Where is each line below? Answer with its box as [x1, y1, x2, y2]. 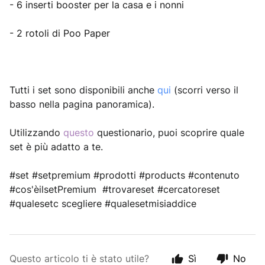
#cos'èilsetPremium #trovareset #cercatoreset [9, 183, 220, 195]
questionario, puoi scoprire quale [97, 127, 244, 138]
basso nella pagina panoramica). [9, 98, 154, 110]
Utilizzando [9, 127, 63, 138]
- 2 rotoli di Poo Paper [9, 27, 110, 39]
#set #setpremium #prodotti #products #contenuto [9, 169, 240, 181]
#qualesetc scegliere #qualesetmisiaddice [9, 198, 196, 209]
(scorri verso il [174, 84, 238, 96]
